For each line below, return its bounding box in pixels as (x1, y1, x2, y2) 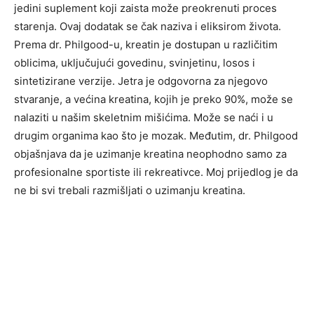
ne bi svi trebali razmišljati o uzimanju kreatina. (14, 184, 245, 198)
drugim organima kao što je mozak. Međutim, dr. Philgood (14, 129, 298, 143)
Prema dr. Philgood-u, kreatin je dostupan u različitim (14, 38, 278, 52)
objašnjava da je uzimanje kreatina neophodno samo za (14, 147, 287, 161)
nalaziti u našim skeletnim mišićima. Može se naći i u (14, 111, 273, 125)
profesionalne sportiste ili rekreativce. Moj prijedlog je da (14, 165, 298, 179)
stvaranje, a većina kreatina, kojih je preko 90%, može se (14, 93, 293, 107)
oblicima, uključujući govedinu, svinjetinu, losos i (14, 56, 255, 70)
